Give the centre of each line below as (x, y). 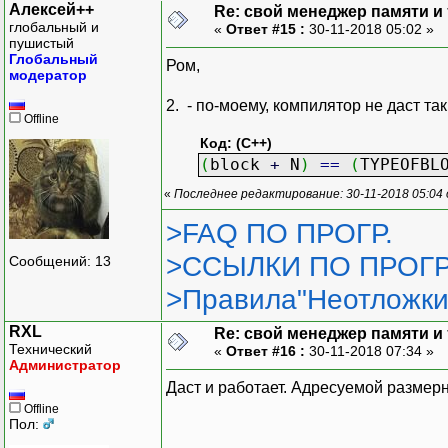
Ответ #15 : (265, 28)
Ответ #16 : (265, 350)
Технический (50, 348)
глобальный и (54, 26)
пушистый (41, 42)
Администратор (65, 364)
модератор (48, 74)
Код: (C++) (236, 143)
